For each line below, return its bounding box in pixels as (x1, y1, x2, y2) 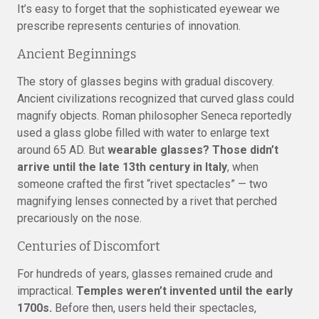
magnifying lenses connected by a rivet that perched (17, 194, 277, 208)
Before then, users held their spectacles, (52, 301, 256, 315)
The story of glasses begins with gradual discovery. (17, 75, 274, 88)
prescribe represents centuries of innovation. (17, 19, 241, 33)
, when (227, 160, 258, 174)
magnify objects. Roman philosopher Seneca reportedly (17, 109, 292, 122)
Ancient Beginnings (17, 46, 136, 62)
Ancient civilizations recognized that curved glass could (17, 92, 294, 105)
